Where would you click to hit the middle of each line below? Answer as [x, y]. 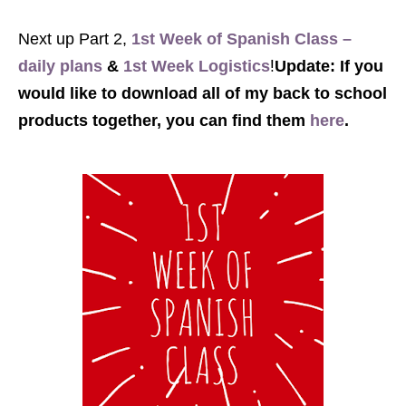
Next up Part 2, [75, 39]
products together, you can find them [164, 120]
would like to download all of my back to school [203, 93]
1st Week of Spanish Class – [242, 39]
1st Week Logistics [197, 66]
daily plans [60, 66]
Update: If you [329, 66]
